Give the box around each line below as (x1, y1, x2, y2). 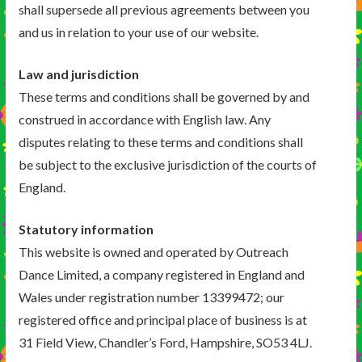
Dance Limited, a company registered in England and (18, 267, 305, 283)
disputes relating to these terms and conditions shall (18, 134, 303, 150)
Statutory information (18, 221, 154, 238)
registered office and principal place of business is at (18, 312, 307, 328)
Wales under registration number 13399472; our (18, 289, 284, 305)
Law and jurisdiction (18, 66, 139, 82)
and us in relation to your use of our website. (18, 24, 259, 40)
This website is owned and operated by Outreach (18, 244, 288, 260)
